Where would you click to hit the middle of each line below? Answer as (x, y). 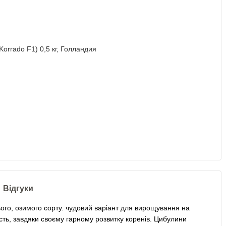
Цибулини (170, 219)
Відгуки (18, 189)
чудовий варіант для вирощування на (128, 208)
